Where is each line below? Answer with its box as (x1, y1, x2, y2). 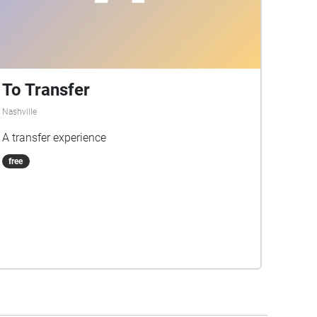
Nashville (1, 106, 37, 117)
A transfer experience (1, 130, 106, 144)
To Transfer (1, 79, 90, 100)
